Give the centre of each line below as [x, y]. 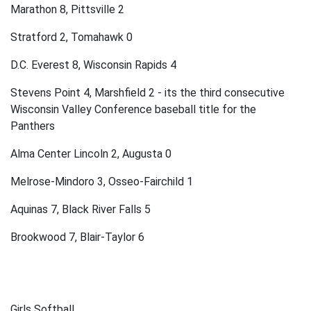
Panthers [33, 126]
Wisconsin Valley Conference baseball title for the [133, 110]
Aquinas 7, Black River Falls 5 [81, 210]
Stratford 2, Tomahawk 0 [72, 37]
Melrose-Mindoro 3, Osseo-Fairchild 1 [102, 182]
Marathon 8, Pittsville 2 [67, 10]
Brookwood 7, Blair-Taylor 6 [77, 237]
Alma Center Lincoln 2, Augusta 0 [91, 154]
